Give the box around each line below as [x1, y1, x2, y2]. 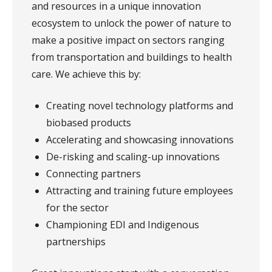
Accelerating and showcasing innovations [46, 133, 234, 147]
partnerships [46, 235, 108, 249]
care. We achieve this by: [32, 67, 141, 81]
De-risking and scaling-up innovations [46, 150, 220, 164]
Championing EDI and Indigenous [46, 218, 199, 232]
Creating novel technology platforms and [46, 99, 233, 113]
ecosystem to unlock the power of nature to [32, 16, 231, 30]
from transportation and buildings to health [32, 50, 232, 64]
